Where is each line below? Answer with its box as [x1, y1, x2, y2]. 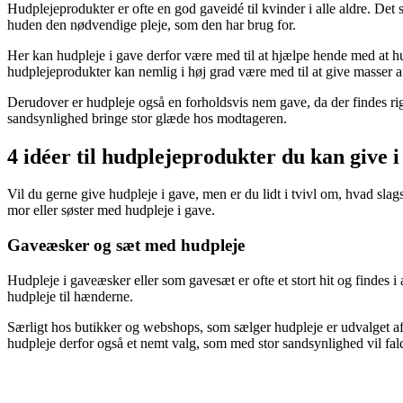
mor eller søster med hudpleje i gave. [7, 202, 215, 219]
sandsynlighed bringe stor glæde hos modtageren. [7, 110, 287, 126]
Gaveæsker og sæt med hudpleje [7, 236, 245, 255]
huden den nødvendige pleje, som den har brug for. [7, 16, 296, 32]
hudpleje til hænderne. [7, 288, 133, 304]
